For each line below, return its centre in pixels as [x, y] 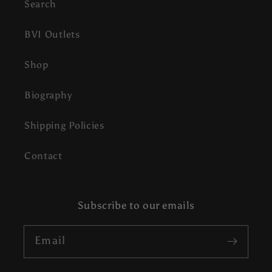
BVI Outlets [52, 35]
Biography [48, 95]
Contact [43, 156]
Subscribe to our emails [136, 205]
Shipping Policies [64, 126]
